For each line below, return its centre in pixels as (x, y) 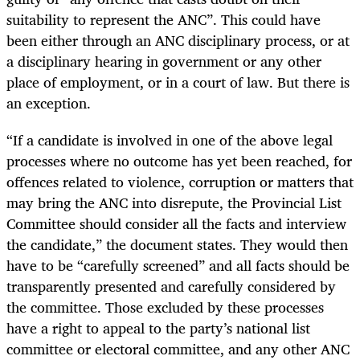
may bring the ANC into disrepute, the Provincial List (174, 203)
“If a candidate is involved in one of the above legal (170, 140)
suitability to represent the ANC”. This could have (164, 20)
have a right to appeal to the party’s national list (158, 328)
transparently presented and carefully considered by (171, 286)
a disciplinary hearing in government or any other (164, 61)
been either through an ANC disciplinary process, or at (178, 41)
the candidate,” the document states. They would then (177, 245)
